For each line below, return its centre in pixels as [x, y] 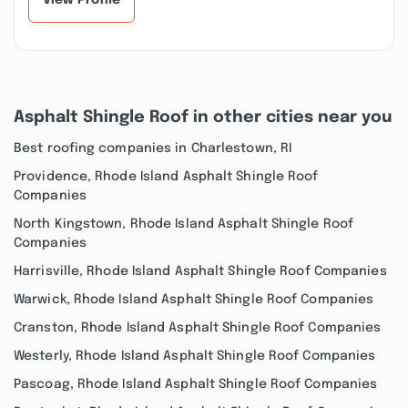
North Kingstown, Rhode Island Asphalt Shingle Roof [184, 224]
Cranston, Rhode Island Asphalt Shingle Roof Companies [198, 328]
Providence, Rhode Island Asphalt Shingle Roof [166, 177]
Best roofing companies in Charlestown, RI [153, 148]
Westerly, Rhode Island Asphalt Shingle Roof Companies [195, 356]
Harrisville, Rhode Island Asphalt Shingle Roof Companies [200, 271]
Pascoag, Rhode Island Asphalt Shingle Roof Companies [196, 384]
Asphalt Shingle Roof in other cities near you [203, 117]
